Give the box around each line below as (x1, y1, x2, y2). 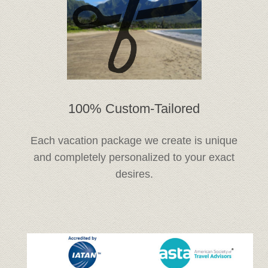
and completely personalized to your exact (33, 151, 234, 163)
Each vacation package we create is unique (31, 134, 237, 147)
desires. (115, 167, 153, 180)
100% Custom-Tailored (68, 100, 200, 116)
